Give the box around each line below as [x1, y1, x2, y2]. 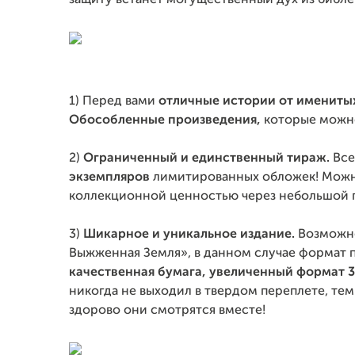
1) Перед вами [69, 95, 158, 108]
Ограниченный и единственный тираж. [80, 152, 333, 165]
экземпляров [69, 171, 153, 184]
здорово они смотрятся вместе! [69, 304, 265, 317]
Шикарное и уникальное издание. [80, 228, 295, 241]
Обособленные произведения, [69, 114, 264, 127]
